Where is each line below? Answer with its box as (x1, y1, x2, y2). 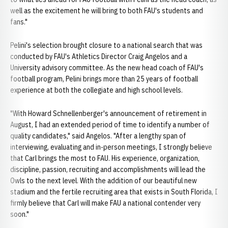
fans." (10, 17, 27, 26)
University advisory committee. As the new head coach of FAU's (10, 63, 204, 72)
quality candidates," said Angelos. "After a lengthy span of (10, 131, 186, 140)
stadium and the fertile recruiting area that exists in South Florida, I (10, 187, 218, 196)
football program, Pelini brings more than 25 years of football (10, 74, 198, 83)
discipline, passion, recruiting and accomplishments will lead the (10, 165, 206, 174)
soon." (10, 210, 29, 219)
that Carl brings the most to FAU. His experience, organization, (10, 154, 199, 163)
